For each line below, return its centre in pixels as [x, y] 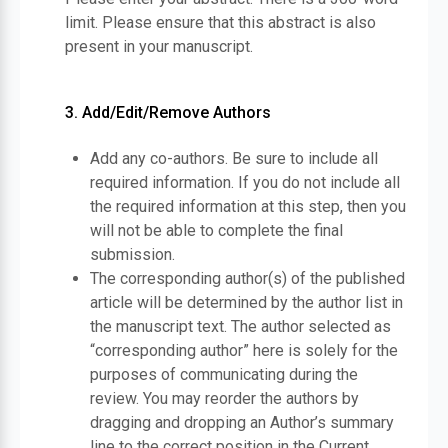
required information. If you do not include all [245, 182]
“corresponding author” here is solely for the [244, 350]
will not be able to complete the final [216, 230]
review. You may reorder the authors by [224, 398]
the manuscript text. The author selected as [240, 326]
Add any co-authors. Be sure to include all [234, 158]
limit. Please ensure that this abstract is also [220, 22]
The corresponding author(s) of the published [247, 278]
